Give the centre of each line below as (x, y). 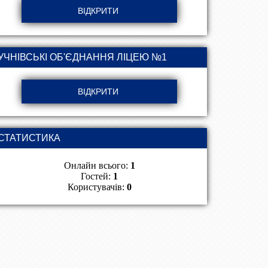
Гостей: (97, 176)
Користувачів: (97, 187)
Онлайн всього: (97, 166)
